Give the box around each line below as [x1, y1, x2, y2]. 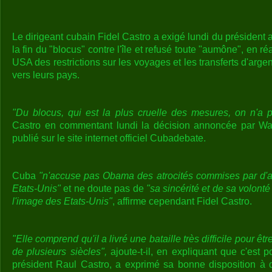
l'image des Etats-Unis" [12, 196, 112, 206]
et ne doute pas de [61, 183, 146, 194]
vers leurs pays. [12, 70, 80, 80]
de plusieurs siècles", [12, 246, 107, 257]
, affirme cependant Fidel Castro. [112, 196, 252, 206]
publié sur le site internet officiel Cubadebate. [12, 133, 206, 143]
